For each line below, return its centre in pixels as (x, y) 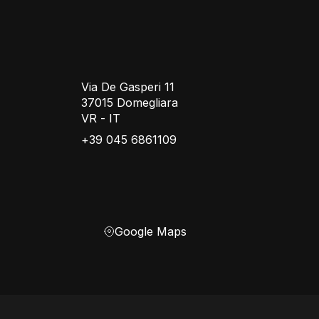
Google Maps (151, 231)
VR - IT (101, 118)
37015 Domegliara (130, 103)
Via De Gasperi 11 (128, 87)
